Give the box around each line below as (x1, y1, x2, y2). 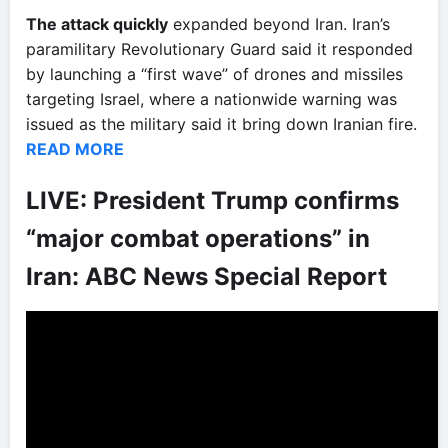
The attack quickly (26, 13, 168, 34)
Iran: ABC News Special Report (26, 261, 387, 291)
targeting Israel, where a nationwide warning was (26, 88, 397, 109)
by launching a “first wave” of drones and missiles (26, 63, 403, 84)
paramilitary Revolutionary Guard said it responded (26, 38, 413, 59)
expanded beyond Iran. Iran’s (168, 13, 390, 34)
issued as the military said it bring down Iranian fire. (26, 113, 417, 134)
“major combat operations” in (26, 223, 370, 253)
